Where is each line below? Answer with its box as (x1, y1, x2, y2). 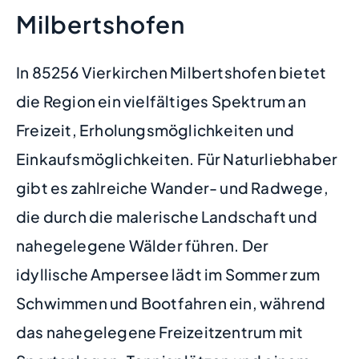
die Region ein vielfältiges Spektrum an (16, 91, 306, 111)
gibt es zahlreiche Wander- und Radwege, (16, 177, 329, 197)
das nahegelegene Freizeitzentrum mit (16, 321, 304, 341)
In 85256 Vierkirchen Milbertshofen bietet (16, 62, 327, 82)
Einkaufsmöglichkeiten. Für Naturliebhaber (16, 148, 338, 168)
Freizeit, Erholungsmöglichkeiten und (16, 119, 295, 139)
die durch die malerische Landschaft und (16, 206, 317, 226)
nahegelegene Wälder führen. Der (16, 235, 269, 255)
